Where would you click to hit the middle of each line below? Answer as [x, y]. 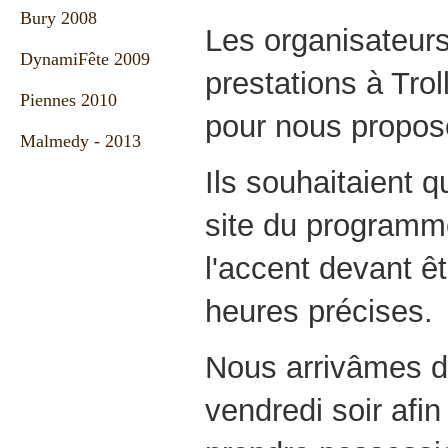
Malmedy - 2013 [80, 141]
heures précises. [319, 311]
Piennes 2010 [68, 100]
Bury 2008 [58, 18]
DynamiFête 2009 [85, 59]
